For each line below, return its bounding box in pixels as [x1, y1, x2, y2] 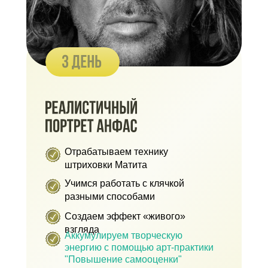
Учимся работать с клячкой [65, 178, 184, 188]
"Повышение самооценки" [65, 254, 182, 264]
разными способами [65, 191, 155, 202]
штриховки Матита [65, 160, 147, 170]
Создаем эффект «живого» [65, 211, 185, 221]
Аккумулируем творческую [65, 230, 182, 240]
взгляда [65, 224, 99, 234]
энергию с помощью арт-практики [65, 242, 214, 252]
